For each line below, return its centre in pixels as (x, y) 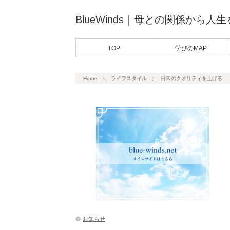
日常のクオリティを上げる (191, 78)
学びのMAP (191, 48)
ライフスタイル (129, 78)
